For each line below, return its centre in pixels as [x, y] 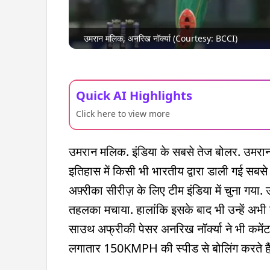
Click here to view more [123, 113]
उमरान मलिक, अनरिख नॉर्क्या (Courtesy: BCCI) [161, 38]
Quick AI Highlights [134, 95]
